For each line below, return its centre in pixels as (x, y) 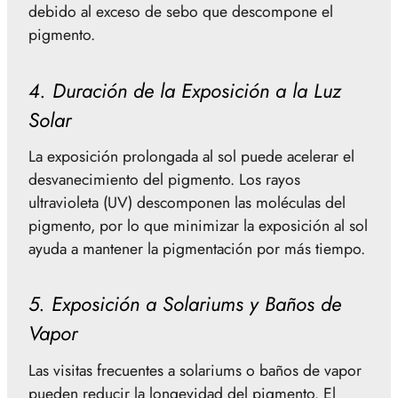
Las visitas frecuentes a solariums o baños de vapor (195, 370)
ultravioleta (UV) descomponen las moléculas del (187, 202)
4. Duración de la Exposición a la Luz (185, 90)
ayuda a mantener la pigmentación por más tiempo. (197, 248)
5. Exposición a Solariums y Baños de (185, 304)
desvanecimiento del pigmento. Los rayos (164, 179)
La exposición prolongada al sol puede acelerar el (191, 156)
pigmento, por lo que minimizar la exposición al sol (198, 225)
